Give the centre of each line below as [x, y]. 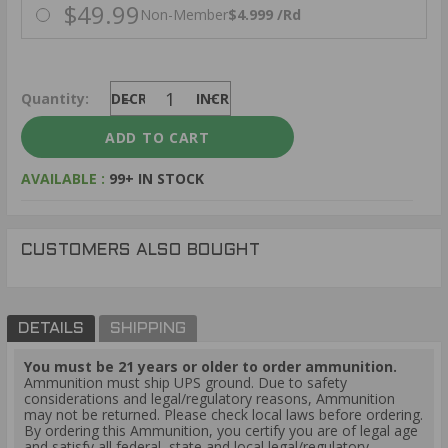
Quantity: [55, 98]
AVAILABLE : [65, 178]
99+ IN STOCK [156, 178]
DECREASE [146, 98]
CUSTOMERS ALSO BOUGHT [140, 250]
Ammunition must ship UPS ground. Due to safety [185, 382]
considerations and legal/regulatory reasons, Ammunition [209, 398]
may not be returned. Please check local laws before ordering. [223, 414]
